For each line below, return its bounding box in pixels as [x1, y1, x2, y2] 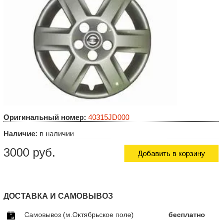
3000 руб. [3, 145, 55, 159]
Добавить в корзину [138, 149, 205, 158]
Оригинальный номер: [3, 112, 86, 121]
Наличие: [3, 129, 38, 138]
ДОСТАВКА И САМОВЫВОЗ [3, 191, 113, 200]
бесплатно [168, 210, 205, 219]
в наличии [38, 129, 74, 138]
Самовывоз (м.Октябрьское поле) [24, 210, 134, 219]
